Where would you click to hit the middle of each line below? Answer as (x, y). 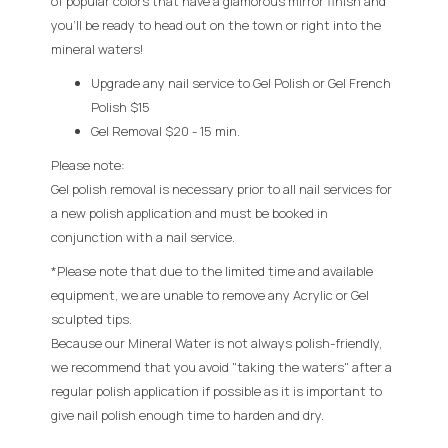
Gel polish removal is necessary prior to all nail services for (221, 188)
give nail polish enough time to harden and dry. (187, 414)
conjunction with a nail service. (143, 236)
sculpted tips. (91, 318)
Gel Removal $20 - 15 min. (165, 130)
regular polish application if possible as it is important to (216, 390)
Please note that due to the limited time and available (215, 270)
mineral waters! (97, 48)
